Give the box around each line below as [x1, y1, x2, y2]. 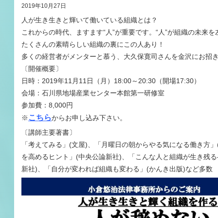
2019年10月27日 [21, 2, 66, 10]
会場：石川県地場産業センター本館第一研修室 [21, 89, 164, 97]
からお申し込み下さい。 [52, 114, 127, 122]
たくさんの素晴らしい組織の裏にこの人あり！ [21, 40, 164, 49]
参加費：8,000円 [21, 101, 73, 109]
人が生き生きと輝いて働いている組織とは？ [21, 16, 158, 24]
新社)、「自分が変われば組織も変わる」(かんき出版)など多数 [21, 165, 213, 173]
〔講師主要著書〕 [21, 128, 76, 137]
